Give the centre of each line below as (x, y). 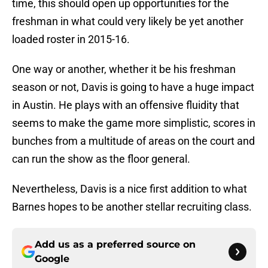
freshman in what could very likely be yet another (128, 22)
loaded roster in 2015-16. (71, 39)
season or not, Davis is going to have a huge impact (133, 87)
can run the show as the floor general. (101, 159)
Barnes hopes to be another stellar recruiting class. (132, 207)
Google (52, 259)
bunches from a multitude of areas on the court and (133, 141)
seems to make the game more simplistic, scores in (134, 123)
